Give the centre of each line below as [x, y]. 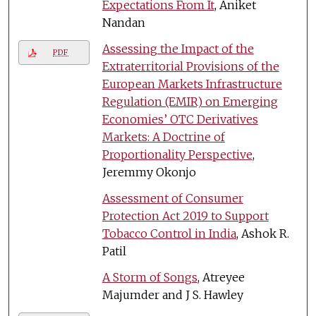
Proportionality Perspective [177, 154]
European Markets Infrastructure [192, 84]
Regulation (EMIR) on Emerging [190, 101]
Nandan [123, 22]
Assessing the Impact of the [178, 48]
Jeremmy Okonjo [149, 172]
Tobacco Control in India [169, 233]
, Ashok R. [262, 233]
